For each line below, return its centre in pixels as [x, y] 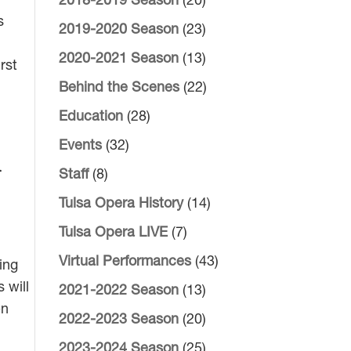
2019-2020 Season [118, 30]
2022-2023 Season [118, 320]
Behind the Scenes [119, 88]
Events [80, 146]
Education [90, 117]
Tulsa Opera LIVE [113, 233]
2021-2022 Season [118, 291]
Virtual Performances [125, 262]
